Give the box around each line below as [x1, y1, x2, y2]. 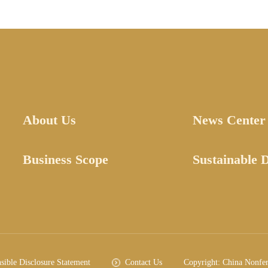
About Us [23, 112, 77, 128]
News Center [192, 112, 266, 128]
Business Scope [23, 152, 109, 167]
